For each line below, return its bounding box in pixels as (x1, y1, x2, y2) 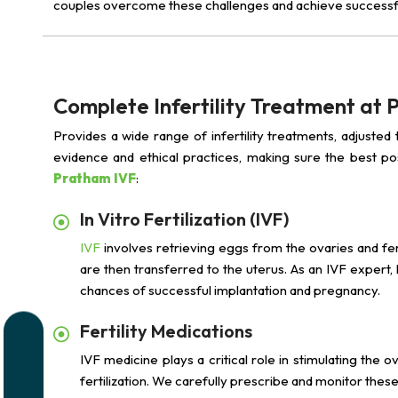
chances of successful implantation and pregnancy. (80, 282, 380, 298)
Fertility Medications (80, 320, 252, 342)
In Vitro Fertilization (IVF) (80, 208, 289, 230)
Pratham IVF (53, 170, 136, 187)
